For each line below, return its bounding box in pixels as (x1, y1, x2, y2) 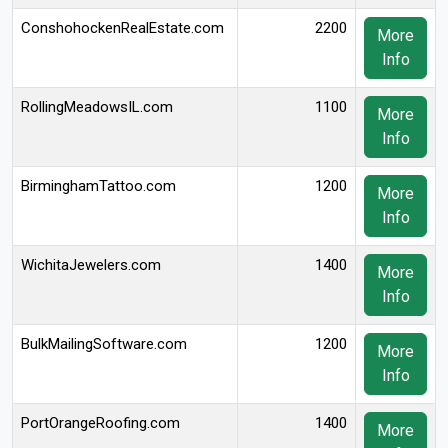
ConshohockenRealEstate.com (21, 19, 224, 37)
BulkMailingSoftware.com (21, 335, 187, 353)
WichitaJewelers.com (21, 256, 161, 274)
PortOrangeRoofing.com (21, 414, 180, 432)
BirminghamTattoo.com (21, 177, 176, 195)
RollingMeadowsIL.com (21, 98, 173, 116)
